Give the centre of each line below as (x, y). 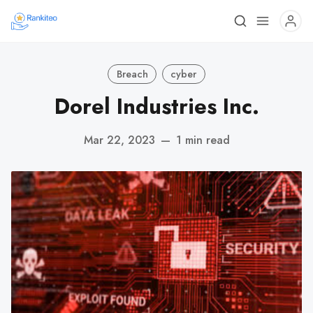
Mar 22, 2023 (119, 140)
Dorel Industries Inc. (156, 107)
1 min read (203, 140)
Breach (132, 74)
